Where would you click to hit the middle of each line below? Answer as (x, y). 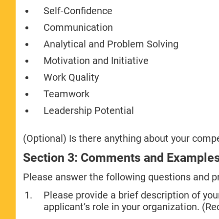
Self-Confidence (78, 11)
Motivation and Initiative (96, 60)
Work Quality (71, 77)
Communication (78, 27)
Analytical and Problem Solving (111, 44)
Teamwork (67, 94)
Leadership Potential (89, 110)
